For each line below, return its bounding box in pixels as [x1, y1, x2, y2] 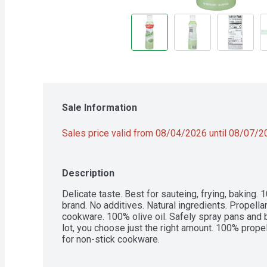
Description [62, 167, 114, 179]
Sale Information [62, 102, 137, 114]
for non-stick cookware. [62, 234, 160, 246]
